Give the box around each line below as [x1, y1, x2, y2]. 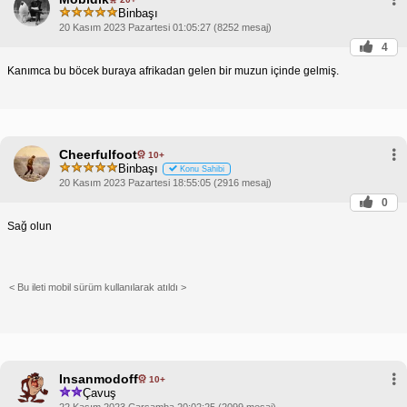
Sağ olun [7, 220, 52, 233]
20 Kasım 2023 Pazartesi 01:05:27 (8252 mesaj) [59, 22, 272, 34]
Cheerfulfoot [59, 147, 137, 163]
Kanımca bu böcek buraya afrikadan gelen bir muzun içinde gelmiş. [7, 65, 339, 78]
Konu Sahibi [180, 164, 224, 174]
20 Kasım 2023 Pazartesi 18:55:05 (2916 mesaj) [59, 177, 272, 189]
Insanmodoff [59, 372, 138, 387]
